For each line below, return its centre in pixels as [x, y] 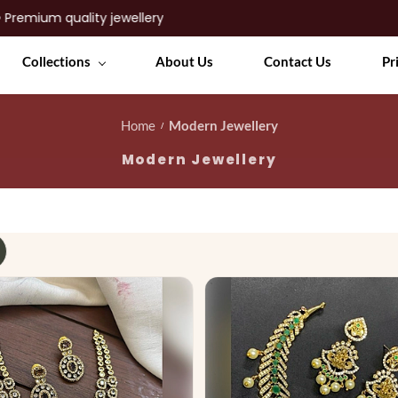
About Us [184, 61]
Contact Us [297, 61]
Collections [56, 61]
